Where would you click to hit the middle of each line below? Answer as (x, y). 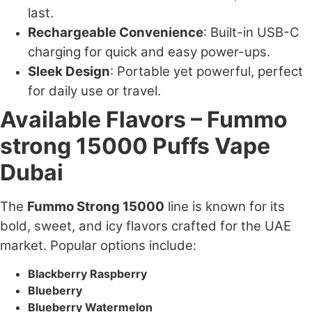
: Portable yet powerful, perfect (206, 71)
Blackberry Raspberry (89, 274)
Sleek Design (69, 71)
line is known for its (225, 206)
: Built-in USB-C (251, 32)
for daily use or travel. (94, 91)
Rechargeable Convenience (116, 32)
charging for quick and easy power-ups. (149, 52)
